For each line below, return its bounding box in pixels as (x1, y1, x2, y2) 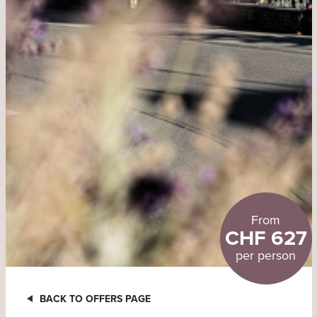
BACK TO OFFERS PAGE (39, 292, 151, 305)
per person (236, 248, 296, 264)
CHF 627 (224, 226, 307, 251)
